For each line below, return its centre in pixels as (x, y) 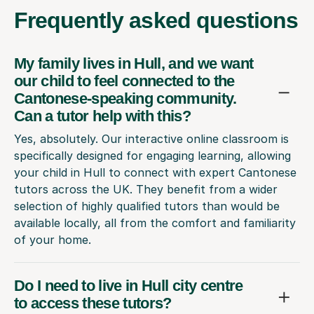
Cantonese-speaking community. (125, 98)
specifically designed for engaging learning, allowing (152, 155)
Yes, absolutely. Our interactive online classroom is (151, 138)
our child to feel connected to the (124, 81)
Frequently (72, 20)
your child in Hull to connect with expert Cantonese (155, 172)
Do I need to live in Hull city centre (129, 285)
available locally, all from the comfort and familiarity (155, 223)
